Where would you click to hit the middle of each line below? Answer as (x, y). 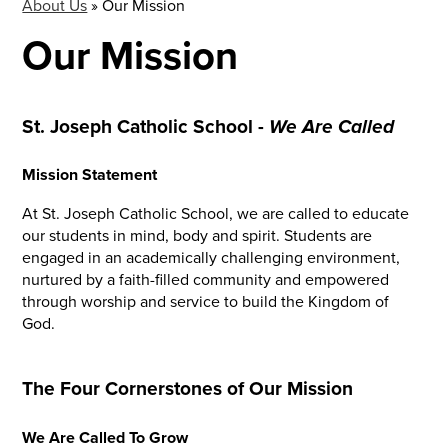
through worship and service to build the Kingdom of (206, 301)
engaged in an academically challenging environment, (211, 257)
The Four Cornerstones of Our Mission (188, 388)
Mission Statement (90, 175)
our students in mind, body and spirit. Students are (197, 235)
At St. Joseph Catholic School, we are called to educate (216, 213)
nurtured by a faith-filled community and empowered (206, 279)
